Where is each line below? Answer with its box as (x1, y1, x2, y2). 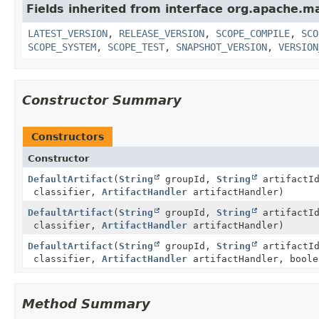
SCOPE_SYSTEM (28, 41, 96, 53)
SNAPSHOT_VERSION (176, 41, 267, 53)
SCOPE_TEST (108, 41, 164, 53)
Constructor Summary (22, 92, 182, 108)
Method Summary (22, 296, 150, 311)
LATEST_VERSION (28, 27, 108, 39)
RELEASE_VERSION (119, 27, 204, 39)
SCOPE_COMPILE (216, 27, 290, 39)
